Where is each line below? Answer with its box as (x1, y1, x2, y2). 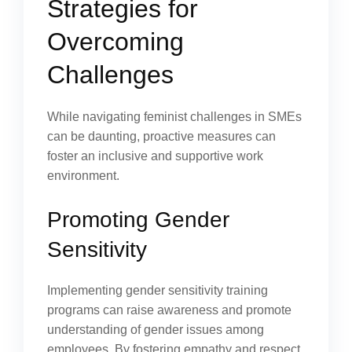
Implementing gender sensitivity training (47, 284, 268, 297)
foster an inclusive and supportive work (47, 149, 263, 163)
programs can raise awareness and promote (47, 303, 291, 317)
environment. (47, 169, 119, 182)
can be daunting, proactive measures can (47, 130, 276, 143)
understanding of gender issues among (47, 323, 264, 336)
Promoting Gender (47, 207, 229, 232)
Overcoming (47, 27, 184, 56)
